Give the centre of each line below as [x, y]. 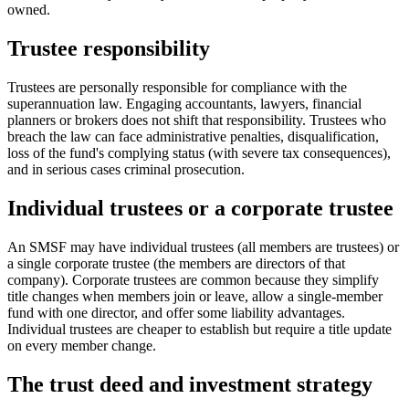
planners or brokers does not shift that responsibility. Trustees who [197, 121]
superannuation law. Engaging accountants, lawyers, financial [184, 104]
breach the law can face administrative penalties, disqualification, [193, 137]
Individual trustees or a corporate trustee [200, 209]
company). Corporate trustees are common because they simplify [193, 280]
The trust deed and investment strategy [190, 384]
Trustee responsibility [109, 49]
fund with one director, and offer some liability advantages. [176, 313]
